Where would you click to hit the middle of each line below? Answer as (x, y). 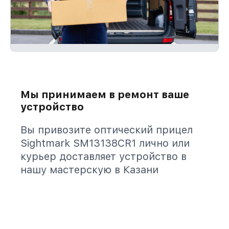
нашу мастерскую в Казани (89, 170)
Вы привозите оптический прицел (107, 130)
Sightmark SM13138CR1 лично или (105, 143)
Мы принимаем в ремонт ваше (105, 95)
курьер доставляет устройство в (104, 156)
